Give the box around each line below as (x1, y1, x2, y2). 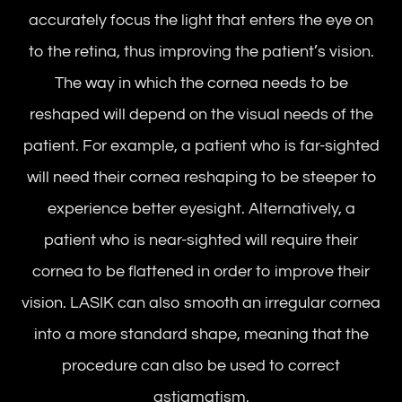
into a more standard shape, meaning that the (33, 325, 369, 343)
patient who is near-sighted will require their (44, 231, 358, 249)
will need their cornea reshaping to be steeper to (26, 168, 376, 186)
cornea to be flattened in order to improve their (32, 262, 370, 280)
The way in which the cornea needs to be (54, 74, 348, 92)
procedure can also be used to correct (62, 356, 340, 374)
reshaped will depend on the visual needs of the (29, 105, 373, 123)
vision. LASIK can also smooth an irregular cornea (22, 293, 380, 311)
